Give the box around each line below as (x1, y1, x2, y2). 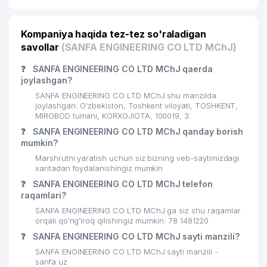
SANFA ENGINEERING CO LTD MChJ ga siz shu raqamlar (35, 206, 241, 215)
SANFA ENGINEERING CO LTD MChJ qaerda (30, 64, 213, 74)
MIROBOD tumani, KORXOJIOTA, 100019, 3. (35, 111, 192, 120)
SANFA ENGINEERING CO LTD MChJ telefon (30, 179, 213, 189)
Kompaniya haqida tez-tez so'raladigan (21, 28, 207, 40)
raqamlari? (21, 190, 66, 200)
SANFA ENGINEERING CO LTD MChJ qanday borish (30, 126, 243, 136)
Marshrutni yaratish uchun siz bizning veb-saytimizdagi (35, 154, 240, 163)
